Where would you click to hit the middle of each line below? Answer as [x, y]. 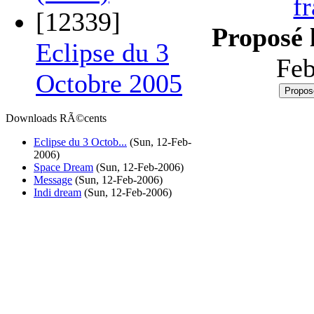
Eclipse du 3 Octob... [80, 142]
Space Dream [63, 167]
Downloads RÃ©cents [56, 118]
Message [53, 180]
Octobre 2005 [109, 83]
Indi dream [57, 192]
